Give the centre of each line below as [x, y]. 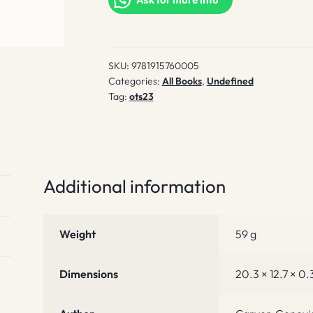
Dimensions [88, 274]
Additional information [135, 186]
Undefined [230, 81]
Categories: [135, 81]
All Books [182, 81]
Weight [77, 234]
